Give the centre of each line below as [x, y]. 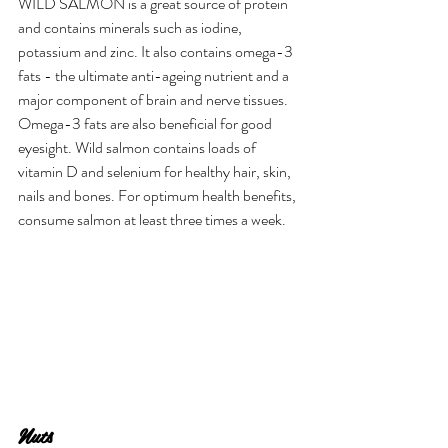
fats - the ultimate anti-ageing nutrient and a [155, 76]
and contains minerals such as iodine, [131, 28]
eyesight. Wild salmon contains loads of [138, 148]
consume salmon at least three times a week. [152, 220]
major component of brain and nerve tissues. [154, 100]
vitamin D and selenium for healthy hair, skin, [156, 172]
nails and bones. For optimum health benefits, [158, 196]
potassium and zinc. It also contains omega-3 [157, 52]
